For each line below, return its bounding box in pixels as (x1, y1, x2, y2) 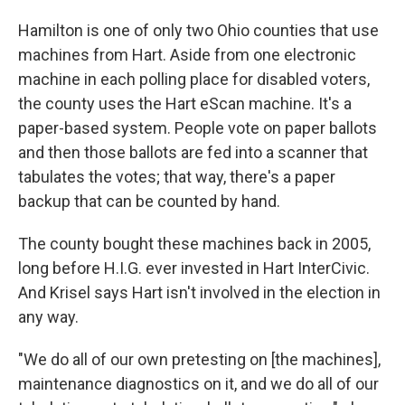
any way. (18, 306, 79, 326)
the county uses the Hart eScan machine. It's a (18, 93, 352, 113)
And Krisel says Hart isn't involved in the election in (18, 282, 381, 302)
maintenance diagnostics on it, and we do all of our (18, 373, 379, 393)
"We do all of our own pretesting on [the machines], (18, 349, 381, 369)
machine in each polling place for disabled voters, (18, 69, 370, 89)
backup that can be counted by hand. (18, 191, 280, 211)
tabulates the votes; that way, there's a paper (18, 166, 335, 186)
